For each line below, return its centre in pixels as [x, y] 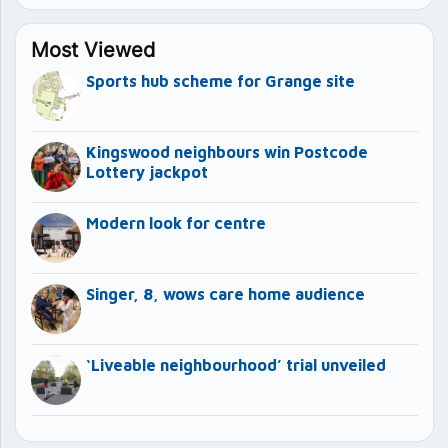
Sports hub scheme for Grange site [220, 80]
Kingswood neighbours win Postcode [227, 151]
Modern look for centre [176, 222]
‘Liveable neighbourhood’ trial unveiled [236, 364]
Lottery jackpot [147, 171]
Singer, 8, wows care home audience [225, 293]
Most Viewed [93, 49]
